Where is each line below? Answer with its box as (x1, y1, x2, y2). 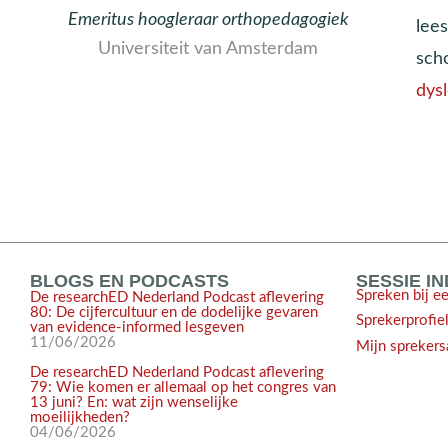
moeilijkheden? (30, 410, 130, 425)
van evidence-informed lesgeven (30, 320, 244, 335)
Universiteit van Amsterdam (98, 39, 318, 57)
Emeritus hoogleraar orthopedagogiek (67, 10, 349, 28)
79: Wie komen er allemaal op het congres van (30, 380, 336, 395)
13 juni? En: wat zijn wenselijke (30, 395, 238, 410)
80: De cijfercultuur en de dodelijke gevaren (30, 305, 318, 320)
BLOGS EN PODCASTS (30, 271, 229, 291)
